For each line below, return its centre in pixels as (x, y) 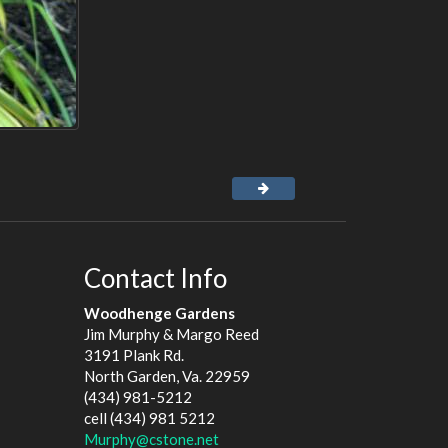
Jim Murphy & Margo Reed (171, 333)
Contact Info (155, 278)
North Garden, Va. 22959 (166, 375)
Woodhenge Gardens (159, 312)
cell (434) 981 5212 (149, 417)
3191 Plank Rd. (133, 354)
